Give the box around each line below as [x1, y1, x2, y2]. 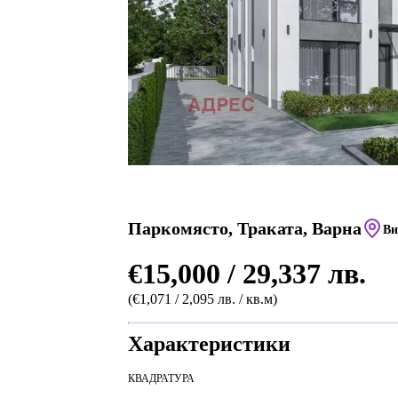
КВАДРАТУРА [128, 372, 195, 385]
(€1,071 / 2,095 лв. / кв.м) [128, 291, 277, 306]
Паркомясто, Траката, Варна [128, 219, 362, 238]
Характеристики [128, 332, 291, 355]
